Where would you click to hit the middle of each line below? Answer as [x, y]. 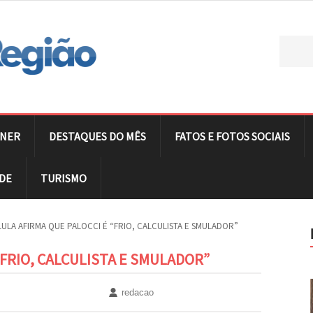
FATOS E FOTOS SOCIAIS [232, 136]
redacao [138, 292]
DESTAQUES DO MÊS [97, 136]
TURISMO [64, 178]
